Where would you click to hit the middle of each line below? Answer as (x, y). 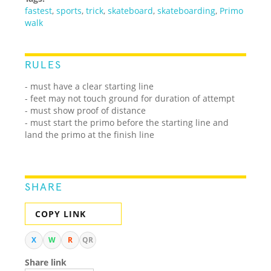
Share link (46, 262)
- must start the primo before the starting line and (127, 122)
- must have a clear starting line (90, 86)
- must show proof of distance (86, 110)
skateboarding (187, 10)
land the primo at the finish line (90, 134)
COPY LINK (61, 214)
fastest (39, 10)
